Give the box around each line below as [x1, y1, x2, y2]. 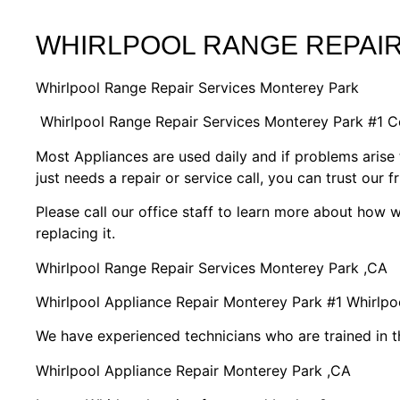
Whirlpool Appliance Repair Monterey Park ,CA [36, 361, 351, 379]
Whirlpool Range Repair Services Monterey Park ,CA [36, 258, 387, 277]
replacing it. [36, 224, 115, 243]
